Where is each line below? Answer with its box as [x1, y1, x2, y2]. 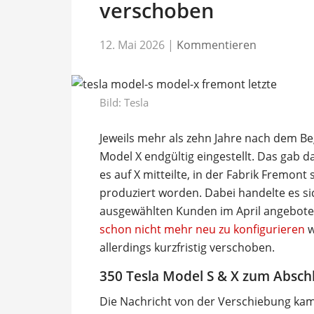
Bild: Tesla [100, 95, 149, 109]
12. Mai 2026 [100, 36, 165, 53]
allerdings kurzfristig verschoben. [100, 239, 275, 255]
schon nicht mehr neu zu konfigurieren [100, 221, 305, 237]
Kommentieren [177, 36, 257, 53]
